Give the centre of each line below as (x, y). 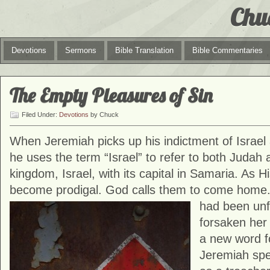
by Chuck (104, 115)
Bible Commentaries (228, 50)
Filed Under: (40, 115)
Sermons (81, 50)
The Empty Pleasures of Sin (111, 95)
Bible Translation (144, 50)
